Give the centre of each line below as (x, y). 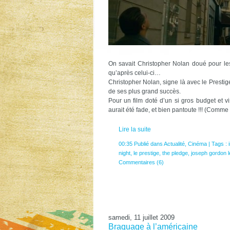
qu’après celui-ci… (134, 73)
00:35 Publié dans (141, 143)
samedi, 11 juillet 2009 (141, 217)
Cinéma (197, 143)
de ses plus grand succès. (144, 91)
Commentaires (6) (141, 162)
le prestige (146, 153)
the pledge (175, 153)
